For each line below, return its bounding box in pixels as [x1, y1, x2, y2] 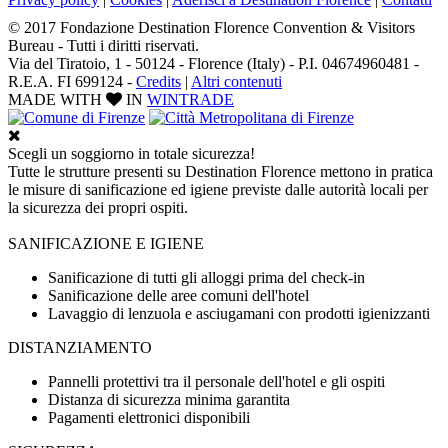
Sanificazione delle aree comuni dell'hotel [48, 286, 309, 304]
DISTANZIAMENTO [8, 338, 152, 356]
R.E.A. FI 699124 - [8, 72, 136, 90]
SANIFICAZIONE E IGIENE [8, 234, 204, 252]
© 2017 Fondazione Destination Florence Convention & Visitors [8, 18, 415, 36]
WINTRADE [147, 90, 234, 108]
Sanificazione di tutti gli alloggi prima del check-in [48, 268, 365, 286]
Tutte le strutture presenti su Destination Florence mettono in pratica [8, 162, 433, 180]
